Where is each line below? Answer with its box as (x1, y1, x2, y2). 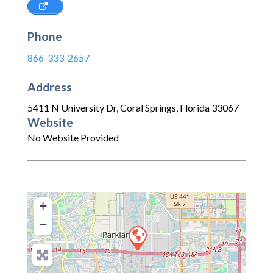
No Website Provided (27, 132, 119, 144)
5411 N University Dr (27, 102, 116, 114)
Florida (180, 102, 210, 114)
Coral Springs (120, 102, 176, 114)
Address (27, 79, 72, 94)
